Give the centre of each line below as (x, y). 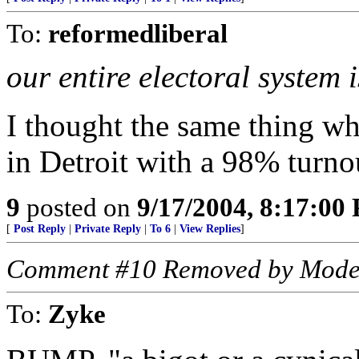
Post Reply (40, 229)
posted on (79, 207)
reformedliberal (138, 33)
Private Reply (108, 229)
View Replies (210, 229)
